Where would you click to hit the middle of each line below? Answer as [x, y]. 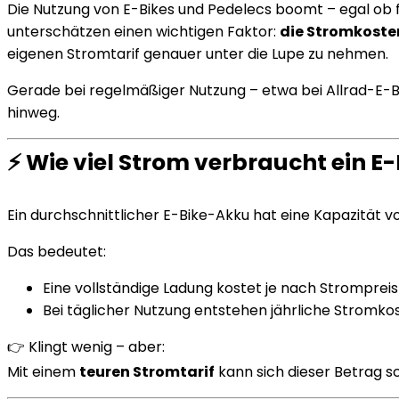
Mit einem [43, 372]
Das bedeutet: [57, 252]
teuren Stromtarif [147, 372]
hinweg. [33, 113]
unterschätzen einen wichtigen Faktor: [143, 32]
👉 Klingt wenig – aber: [86, 347]
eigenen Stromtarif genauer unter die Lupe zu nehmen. [198, 54]
